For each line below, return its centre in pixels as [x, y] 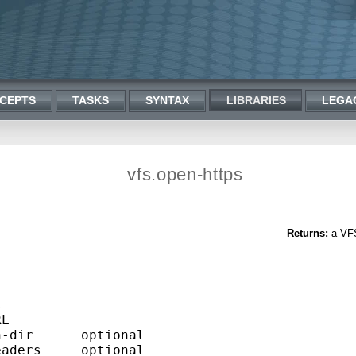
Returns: [308, 233]
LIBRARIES [256, 100]
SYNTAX [167, 100]
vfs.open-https [185, 174]
